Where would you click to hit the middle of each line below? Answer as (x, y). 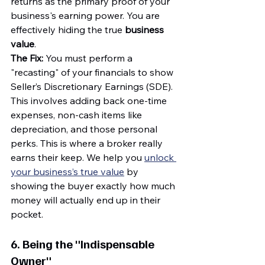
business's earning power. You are (86, 15)
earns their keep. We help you (77, 157)
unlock (160, 157)
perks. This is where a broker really (88, 143)
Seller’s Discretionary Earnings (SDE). (93, 86)
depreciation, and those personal (85, 129)
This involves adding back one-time (90, 100)
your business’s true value (67, 171)
